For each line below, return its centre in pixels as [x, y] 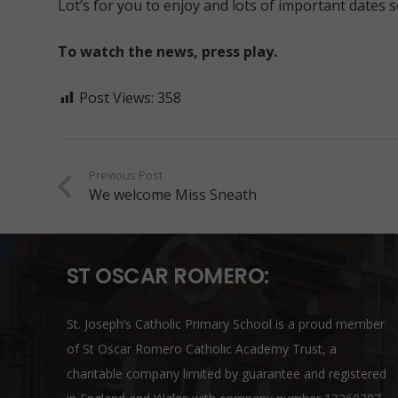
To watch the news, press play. [167, 52]
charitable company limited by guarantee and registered [226, 374]
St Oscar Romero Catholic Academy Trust [202, 349]
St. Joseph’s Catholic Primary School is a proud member [225, 324]
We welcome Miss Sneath [172, 195]
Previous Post [125, 175]
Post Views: [116, 98]
